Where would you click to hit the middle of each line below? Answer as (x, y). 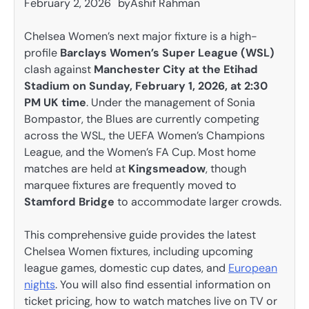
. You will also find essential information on (163, 285)
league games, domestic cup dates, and (126, 268)
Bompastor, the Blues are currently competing (142, 119)
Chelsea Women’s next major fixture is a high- (141, 36)
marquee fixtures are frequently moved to (130, 185)
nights (40, 285)
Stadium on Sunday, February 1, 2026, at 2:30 (146, 86)
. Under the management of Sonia (171, 102)
